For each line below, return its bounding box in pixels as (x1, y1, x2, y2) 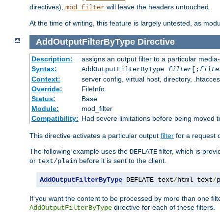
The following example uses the (29, 147, 130, 155)
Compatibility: (31, 114, 79, 122)
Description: (31, 55, 73, 63)
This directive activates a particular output (29, 131, 161, 139)
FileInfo (81, 84, 105, 93)
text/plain (38, 157, 77, 165)
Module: (31, 104, 59, 112)
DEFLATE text (122, 175, 173, 184)
